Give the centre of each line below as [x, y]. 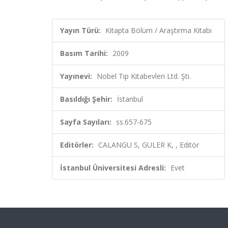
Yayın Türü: [80, 30]
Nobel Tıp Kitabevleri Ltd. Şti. [144, 76]
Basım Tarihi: [84, 53]
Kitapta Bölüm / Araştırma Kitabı [159, 30]
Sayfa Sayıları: [86, 122]
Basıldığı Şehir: [86, 99]
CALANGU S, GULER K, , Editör [149, 145]
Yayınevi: [76, 76]
